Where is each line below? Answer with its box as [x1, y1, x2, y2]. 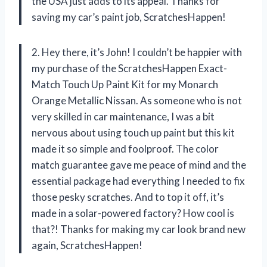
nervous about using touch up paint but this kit [32, 126, 235, 139]
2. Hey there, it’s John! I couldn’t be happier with [32, 46, 242, 59]
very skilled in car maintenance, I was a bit [32, 110, 215, 123]
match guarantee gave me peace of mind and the [32, 159, 246, 172]
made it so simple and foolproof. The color [32, 142, 219, 156]
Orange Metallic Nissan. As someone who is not [32, 94, 242, 107]
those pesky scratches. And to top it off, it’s [32, 191, 224, 204]
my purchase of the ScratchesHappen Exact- [32, 62, 227, 75]
